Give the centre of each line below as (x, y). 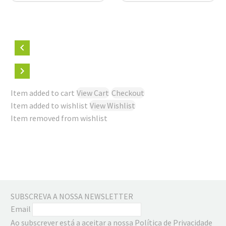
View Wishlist (112, 105)
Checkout (128, 93)
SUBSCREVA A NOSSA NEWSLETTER (72, 196)
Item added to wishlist (50, 105)
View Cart (93, 93)
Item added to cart (43, 93)
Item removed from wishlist (59, 118)
